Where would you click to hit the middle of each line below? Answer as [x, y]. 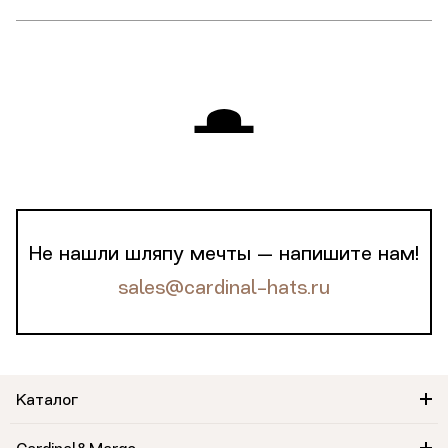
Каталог [47, 400]
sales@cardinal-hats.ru [224, 288]
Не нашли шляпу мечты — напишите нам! [224, 254]
